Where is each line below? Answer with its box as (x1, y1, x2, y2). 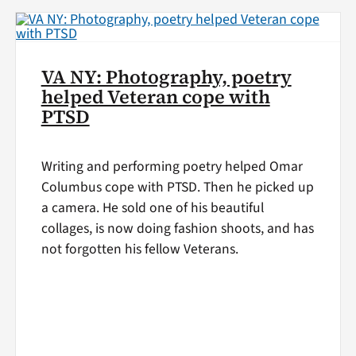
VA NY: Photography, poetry (41, 64, 292, 90)
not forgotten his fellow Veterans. (41, 239, 238, 260)
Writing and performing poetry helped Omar (41, 157, 303, 177)
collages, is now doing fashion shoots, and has (41, 219, 314, 239)
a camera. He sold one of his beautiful (41, 198, 264, 219)
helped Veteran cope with (41, 83, 270, 110)
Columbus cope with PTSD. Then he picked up (41, 177, 314, 198)
